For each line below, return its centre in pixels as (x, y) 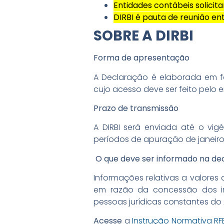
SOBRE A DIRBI (143, 36)
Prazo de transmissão (136, 108)
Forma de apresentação (141, 58)
